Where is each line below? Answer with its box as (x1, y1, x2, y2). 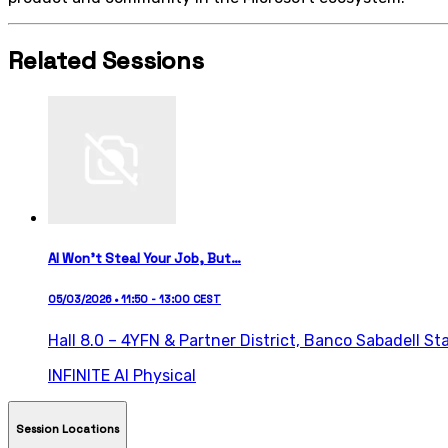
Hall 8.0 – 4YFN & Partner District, (48, 330, 304, 350)
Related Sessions (8, 44, 204, 76)
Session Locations (16, 422, 119, 437)
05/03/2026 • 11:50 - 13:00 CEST (48, 291, 221, 306)
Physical (133, 365, 196, 385)
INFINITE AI (48, 365, 133, 385)
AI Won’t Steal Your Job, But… (48, 249, 241, 267)
